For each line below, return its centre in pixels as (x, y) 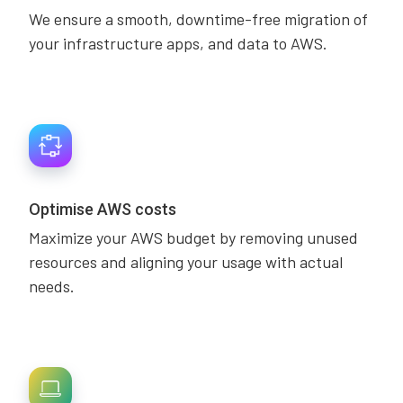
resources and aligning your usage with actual (186, 262)
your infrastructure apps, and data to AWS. (178, 43)
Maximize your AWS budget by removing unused (193, 237)
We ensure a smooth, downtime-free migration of (198, 19)
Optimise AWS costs (103, 209)
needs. (52, 286)
